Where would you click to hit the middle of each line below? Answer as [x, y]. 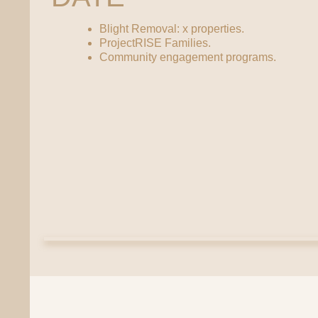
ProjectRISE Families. [155, 43]
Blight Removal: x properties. [172, 29]
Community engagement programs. [188, 57]
